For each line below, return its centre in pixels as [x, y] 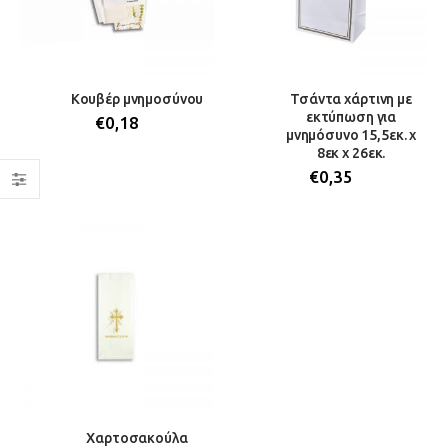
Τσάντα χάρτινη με [351, 98]
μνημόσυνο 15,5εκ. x [351, 134]
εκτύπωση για [351, 116]
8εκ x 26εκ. [351, 152]
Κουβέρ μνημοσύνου [137, 98]
